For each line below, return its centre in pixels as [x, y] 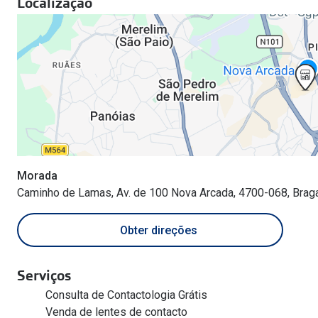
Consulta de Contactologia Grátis [126, 295]
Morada [37, 176]
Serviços [44, 275]
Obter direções [158, 230]
